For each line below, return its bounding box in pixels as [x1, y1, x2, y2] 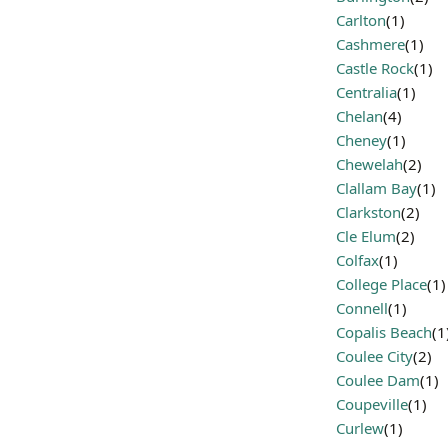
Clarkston [336, 202, 401, 222]
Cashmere [336, 34, 405, 54]
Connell [336, 298, 388, 318]
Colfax [336, 250, 379, 270]
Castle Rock [336, 58, 414, 78]
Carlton [336, 10, 386, 30]
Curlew [336, 418, 384, 438]
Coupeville [336, 394, 408, 414]
